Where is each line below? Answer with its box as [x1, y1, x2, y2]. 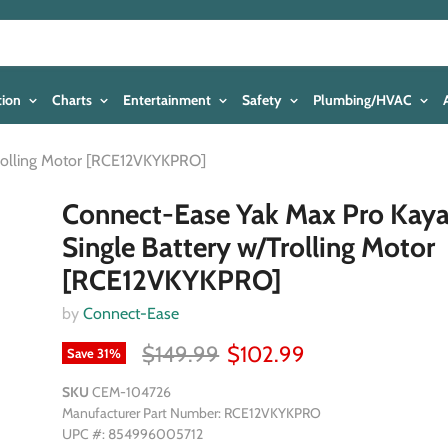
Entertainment [123, 91, 214, 109]
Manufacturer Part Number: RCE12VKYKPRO [62, 404, 322, 422]
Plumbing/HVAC [313, 91, 415, 109]
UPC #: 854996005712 [62, 425, 204, 443]
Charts [52, 91, 95, 109]
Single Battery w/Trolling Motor [62, 230, 436, 264]
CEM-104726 [92, 383, 172, 401]
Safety [242, 91, 285, 109]
